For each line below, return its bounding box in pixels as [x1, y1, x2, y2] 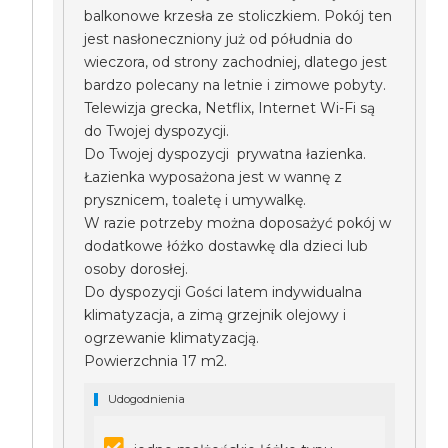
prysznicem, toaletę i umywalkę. [84, 191, 307, 209]
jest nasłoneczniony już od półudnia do [84, 30, 354, 48]
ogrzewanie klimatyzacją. [84, 329, 260, 347]
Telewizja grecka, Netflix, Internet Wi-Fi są [84, 99, 376, 117]
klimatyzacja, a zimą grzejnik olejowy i [84, 306, 347, 324]
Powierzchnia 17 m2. [84, 352, 232, 370]
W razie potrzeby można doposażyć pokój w [84, 214, 392, 232]
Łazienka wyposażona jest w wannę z [84, 168, 343, 186]
